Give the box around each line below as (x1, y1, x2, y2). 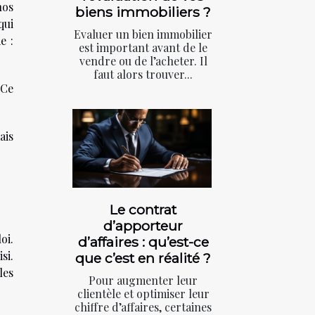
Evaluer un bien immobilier (74, 26, 212, 41)
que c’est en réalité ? (75, 250, 211, 267)
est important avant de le (79, 39, 207, 55)
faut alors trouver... (94, 66, 193, 82)
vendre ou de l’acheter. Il (79, 53, 207, 68)
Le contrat (110, 201, 176, 219)
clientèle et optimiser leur (77, 286, 210, 302)
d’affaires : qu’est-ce (77, 233, 209, 251)
